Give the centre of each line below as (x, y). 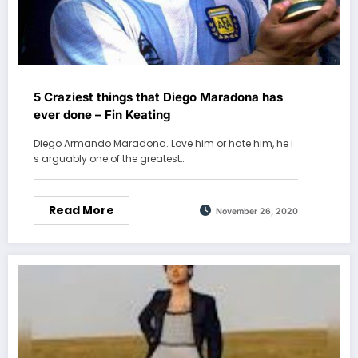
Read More (82, 211)
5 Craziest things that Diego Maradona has (158, 97)
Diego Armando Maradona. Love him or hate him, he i (163, 144)
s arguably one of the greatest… (109, 159)
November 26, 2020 (257, 211)
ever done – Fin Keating (102, 115)
